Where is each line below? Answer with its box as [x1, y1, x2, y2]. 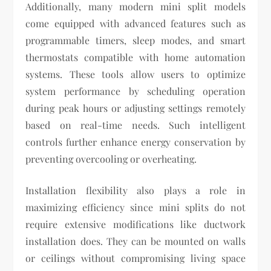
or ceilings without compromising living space [25, 252, 246, 265]
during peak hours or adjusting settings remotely [25, 102, 246, 115]
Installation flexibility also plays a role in [25, 184, 246, 197]
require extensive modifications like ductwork [25, 218, 246, 231]
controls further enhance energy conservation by [25, 135, 246, 149]
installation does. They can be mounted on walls [25, 235, 246, 248]
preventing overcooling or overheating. [25, 152, 197, 166]
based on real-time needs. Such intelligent [25, 119, 246, 132]
